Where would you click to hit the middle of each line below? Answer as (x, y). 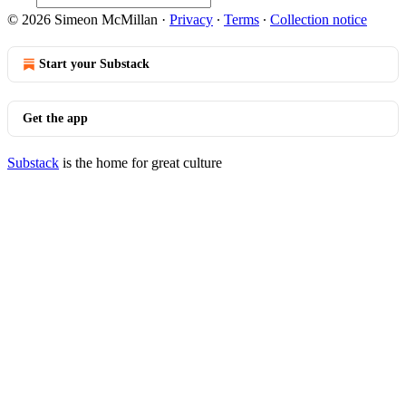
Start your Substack (94, 64)
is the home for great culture (140, 163)
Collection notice (319, 19)
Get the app (55, 118)
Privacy (191, 19)
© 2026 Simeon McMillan (82, 19)
